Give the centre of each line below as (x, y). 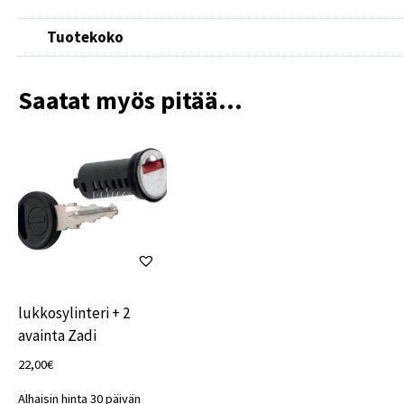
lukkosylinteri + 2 (73, 313)
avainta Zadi (57, 336)
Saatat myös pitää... (130, 101)
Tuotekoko (86, 37)
